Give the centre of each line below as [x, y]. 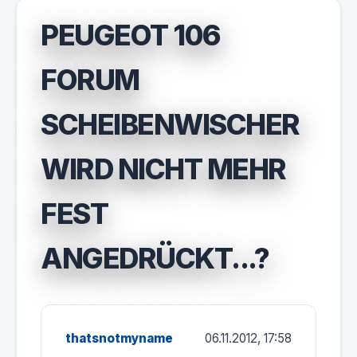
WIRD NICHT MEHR [163, 169]
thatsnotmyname [119, 338]
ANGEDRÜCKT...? [155, 258]
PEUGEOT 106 [131, 35]
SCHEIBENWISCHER [170, 124]
